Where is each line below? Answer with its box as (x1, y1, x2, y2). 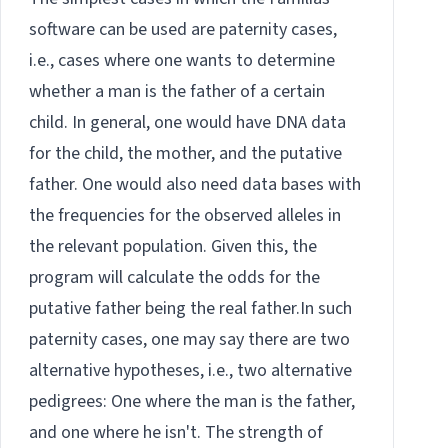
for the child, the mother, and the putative (29, 141, 342, 167)
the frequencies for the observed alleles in (29, 203, 341, 229)
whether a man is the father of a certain (29, 79, 325, 105)
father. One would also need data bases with (29, 172, 361, 198)
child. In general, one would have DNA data (29, 110, 346, 136)
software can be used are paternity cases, (29, 17, 337, 43)
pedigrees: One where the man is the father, (29, 389, 355, 415)
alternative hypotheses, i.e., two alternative (29, 358, 352, 384)
